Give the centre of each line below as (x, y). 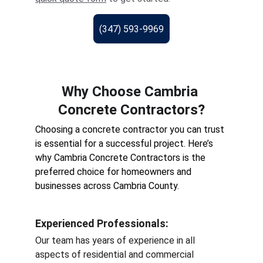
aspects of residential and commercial (116, 254)
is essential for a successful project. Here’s (125, 144)
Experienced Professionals (100, 223)
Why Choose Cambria (131, 92)
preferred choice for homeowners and (114, 172)
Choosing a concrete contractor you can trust (131, 129)
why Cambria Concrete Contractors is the (122, 158)
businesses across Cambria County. (107, 186)
